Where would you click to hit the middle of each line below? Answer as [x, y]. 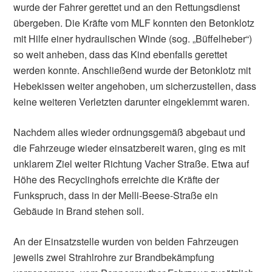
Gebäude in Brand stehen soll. [79, 211]
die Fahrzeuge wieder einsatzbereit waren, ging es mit [130, 148]
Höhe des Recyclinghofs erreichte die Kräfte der [117, 180]
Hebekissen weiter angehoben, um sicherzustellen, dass [135, 86]
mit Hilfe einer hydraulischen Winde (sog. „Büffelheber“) [133, 39]
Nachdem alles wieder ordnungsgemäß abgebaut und [130, 132]
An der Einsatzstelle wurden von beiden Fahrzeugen [126, 242]
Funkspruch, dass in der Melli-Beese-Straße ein [116, 195]
